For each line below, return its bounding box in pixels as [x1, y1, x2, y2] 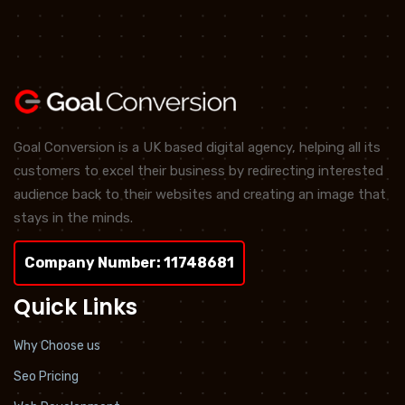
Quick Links [14, 292, 137, 323]
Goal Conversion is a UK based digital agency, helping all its [14, 139, 381, 156]
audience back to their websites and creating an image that [14, 186, 386, 203]
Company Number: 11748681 [24, 254, 234, 272]
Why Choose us [14, 338, 100, 354]
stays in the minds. [14, 210, 133, 227]
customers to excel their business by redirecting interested [14, 163, 383, 180]
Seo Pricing [14, 369, 79, 385]
